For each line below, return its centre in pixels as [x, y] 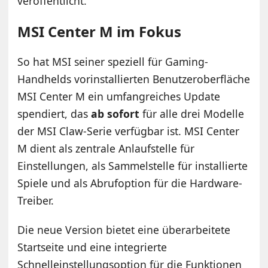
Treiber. [36, 200]
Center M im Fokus [113, 31]
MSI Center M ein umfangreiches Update [119, 96]
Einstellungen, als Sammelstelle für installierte [133, 165]
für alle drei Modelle [192, 113]
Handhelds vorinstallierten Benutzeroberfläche [134, 79]
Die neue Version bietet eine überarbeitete [124, 229]
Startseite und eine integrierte [92, 247]
